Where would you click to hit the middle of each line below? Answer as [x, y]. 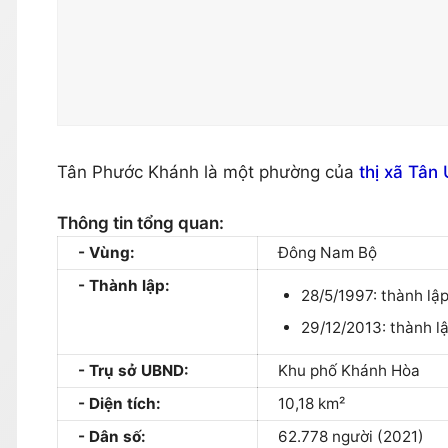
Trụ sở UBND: [139, 370]
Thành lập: [129, 285]
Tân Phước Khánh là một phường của [208, 172]
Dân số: [117, 436]
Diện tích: [125, 403]
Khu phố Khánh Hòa [349, 370]
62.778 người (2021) [351, 436]
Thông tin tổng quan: [140, 222]
